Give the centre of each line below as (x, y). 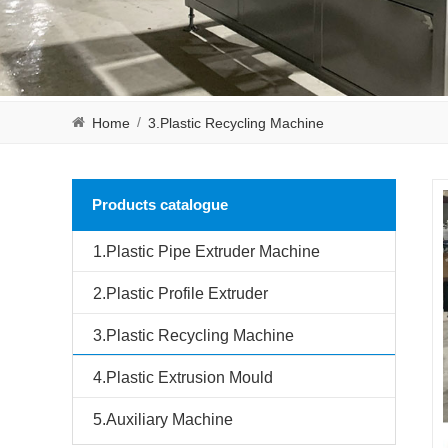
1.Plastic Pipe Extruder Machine (206, 251)
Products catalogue (160, 204)
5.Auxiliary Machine (163, 419)
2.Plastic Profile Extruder (180, 293)
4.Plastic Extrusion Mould (183, 377)
